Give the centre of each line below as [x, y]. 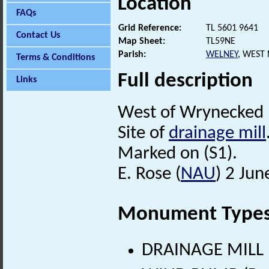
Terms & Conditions [56, 58]
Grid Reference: [150, 28]
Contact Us [38, 35]
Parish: [132, 54]
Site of [143, 133]
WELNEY [222, 54]
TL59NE [221, 41]
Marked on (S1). [177, 154]
